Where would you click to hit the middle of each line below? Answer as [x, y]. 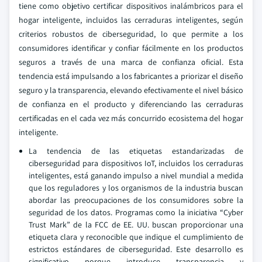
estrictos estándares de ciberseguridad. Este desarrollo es [136, 249]
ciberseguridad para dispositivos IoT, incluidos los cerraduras [136, 163]
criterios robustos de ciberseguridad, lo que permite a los [131, 34]
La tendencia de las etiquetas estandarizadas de [136, 151]
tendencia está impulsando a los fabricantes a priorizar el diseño [131, 76]
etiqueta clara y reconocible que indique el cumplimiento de [136, 237]
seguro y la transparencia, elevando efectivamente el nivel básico [131, 90]
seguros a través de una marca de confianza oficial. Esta [131, 62]
